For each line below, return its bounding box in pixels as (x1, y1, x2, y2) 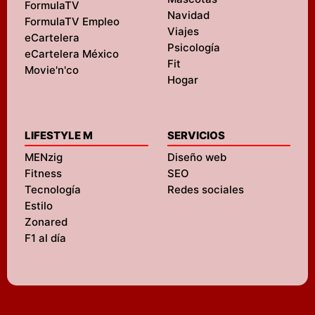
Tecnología (25, 183, 81, 196)
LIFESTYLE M (25, 129, 93, 142)
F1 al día (25, 231, 66, 245)
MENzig (25, 150, 63, 164)
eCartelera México (25, 47, 119, 60)
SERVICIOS (167, 129, 225, 142)
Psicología (167, 41, 220, 54)
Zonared (25, 215, 67, 229)
